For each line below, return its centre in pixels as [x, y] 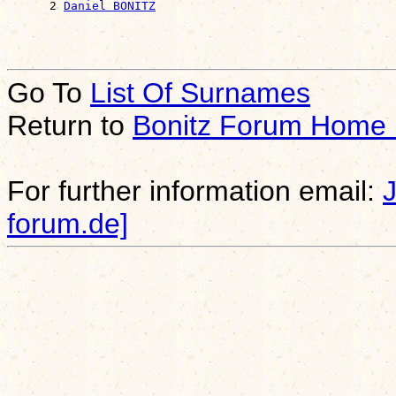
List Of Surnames [200, 92]
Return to [70, 125]
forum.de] [68, 223]
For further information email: [195, 190]
